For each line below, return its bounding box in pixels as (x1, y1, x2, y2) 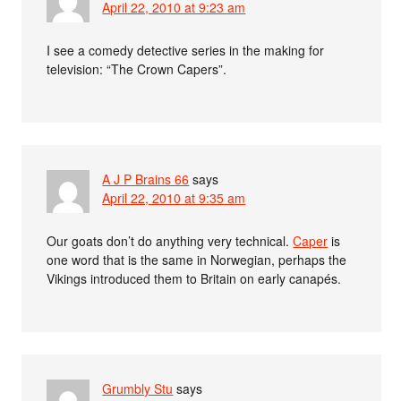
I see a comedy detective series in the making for (47, 41, 325, 60)
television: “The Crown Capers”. (47, 60, 227, 79)
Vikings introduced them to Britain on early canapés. (47, 269, 342, 288)
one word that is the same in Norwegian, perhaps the (47, 251, 347, 269)
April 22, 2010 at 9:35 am (102, 189, 246, 208)
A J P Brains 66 (102, 170, 190, 189)
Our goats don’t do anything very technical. (47, 232, 294, 251)
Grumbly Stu (102, 380, 174, 398)
